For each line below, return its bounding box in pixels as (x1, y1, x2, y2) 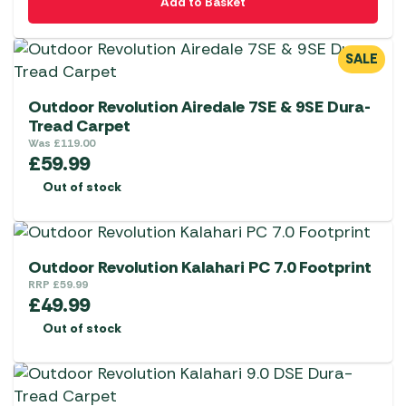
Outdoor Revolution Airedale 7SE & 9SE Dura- (28, 96, 371, 119)
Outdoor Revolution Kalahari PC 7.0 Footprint (28, 256, 372, 279)
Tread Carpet (28, 115, 130, 138)
